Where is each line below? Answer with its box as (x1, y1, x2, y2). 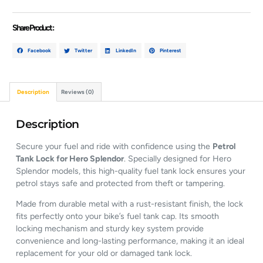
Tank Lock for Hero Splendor (16, 154, 124, 164)
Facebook (28, 47, 52, 53)
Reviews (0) (61, 88, 95, 96)
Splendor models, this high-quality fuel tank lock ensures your (16, 166, 246, 176)
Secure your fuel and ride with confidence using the (16, 141, 213, 151)
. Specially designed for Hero (124, 154, 232, 164)
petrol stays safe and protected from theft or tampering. (16, 178, 225, 188)
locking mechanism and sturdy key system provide (16, 224, 204, 234)
